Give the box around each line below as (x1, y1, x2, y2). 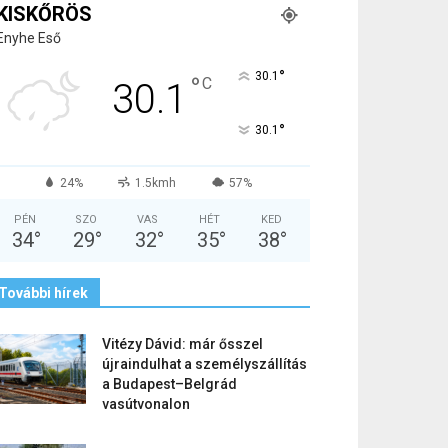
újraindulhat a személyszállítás (102, 356, 307, 372)
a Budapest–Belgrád (102, 376, 237, 392)
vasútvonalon (102, 396, 190, 412)
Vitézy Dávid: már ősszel (102, 336, 263, 352)
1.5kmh (135, 176, 177, 190)
